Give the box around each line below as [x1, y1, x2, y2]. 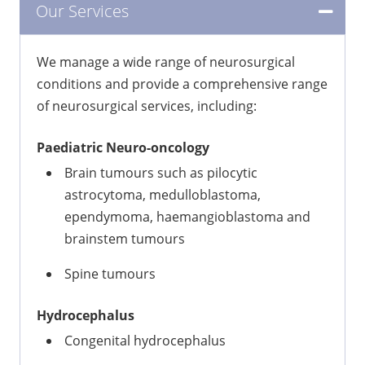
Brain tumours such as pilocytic [64, 163, 257, 182]
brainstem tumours [64, 229, 185, 248]
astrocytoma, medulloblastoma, [64, 185, 261, 204]
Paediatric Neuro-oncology [37, 138, 209, 156]
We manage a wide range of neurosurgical [37, 52, 295, 71]
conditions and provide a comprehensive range [37, 74, 328, 93]
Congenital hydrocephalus [64, 331, 227, 350]
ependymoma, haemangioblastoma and [64, 207, 310, 226]
